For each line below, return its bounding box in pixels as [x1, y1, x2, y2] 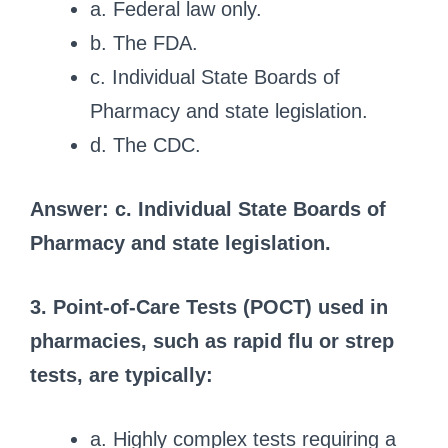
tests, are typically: [30, 363, 213, 386]
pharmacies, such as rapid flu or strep [30, 329, 394, 352]
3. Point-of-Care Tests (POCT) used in [30, 295, 388, 318]
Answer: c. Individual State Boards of [30, 197, 386, 220]
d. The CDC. [90, 133, 201, 156]
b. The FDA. [90, 31, 198, 54]
